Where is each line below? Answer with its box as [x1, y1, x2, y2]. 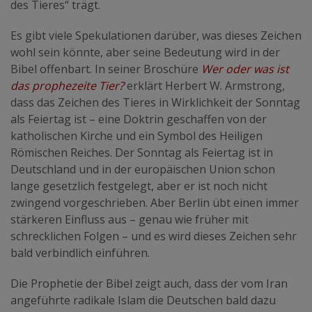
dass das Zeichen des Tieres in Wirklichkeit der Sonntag [10, 95, 300, 111]
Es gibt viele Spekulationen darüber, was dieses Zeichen [10, 28, 302, 44]
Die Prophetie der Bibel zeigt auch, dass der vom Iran [10, 276, 288, 292]
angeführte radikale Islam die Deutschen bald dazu [10, 292, 276, 309]
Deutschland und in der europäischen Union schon [10, 162, 275, 178]
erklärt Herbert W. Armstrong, [127, 78, 285, 94]
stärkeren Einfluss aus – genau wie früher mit [10, 212, 249, 228]
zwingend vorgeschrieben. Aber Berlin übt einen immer [10, 195, 299, 211]
